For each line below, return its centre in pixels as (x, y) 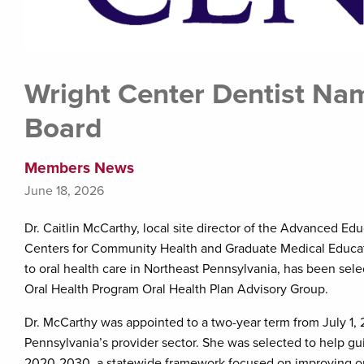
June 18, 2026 (64, 191)
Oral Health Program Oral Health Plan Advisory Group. (176, 290)
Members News (79, 168)
